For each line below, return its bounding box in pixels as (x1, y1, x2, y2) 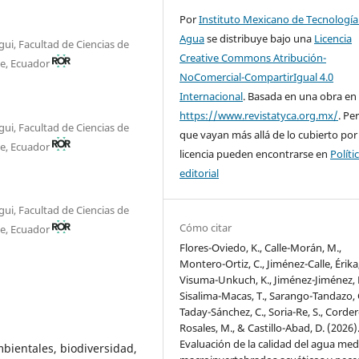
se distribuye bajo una (204, 30, 315, 46)
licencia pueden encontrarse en (179, 146, 331, 161)
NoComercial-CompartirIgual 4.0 (179, 69, 334, 84)
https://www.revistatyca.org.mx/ (179, 107, 339, 123)
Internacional (179, 88, 244, 103)
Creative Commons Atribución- (179, 50, 327, 65)
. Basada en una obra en (243, 88, 357, 103)
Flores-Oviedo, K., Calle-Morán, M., (179, 240, 342, 255)
